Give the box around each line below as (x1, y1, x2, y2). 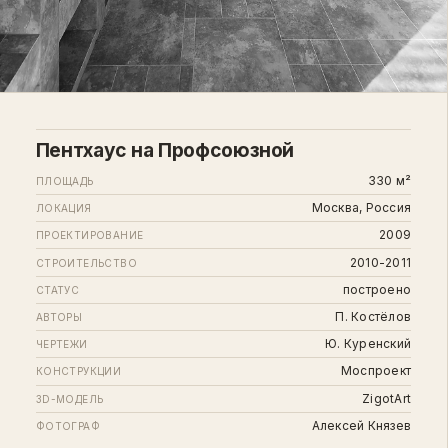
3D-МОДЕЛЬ (35, 392, 104, 405)
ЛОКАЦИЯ (35, 202, 92, 215)
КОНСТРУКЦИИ (35, 365, 122, 378)
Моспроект (340, 363, 412, 379)
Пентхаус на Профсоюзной (35, 137, 294, 162)
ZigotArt (362, 390, 412, 406)
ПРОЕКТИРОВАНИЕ (35, 229, 144, 242)
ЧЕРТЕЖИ (35, 338, 88, 351)
